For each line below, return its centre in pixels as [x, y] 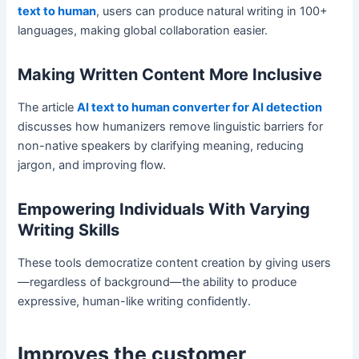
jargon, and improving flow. [92, 165]
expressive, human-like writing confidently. [135, 302]
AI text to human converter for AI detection [200, 108]
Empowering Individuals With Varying [164, 210]
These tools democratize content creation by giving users [175, 263]
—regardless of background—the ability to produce [157, 282]
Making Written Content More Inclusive [170, 75]
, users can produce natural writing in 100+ [212, 12]
